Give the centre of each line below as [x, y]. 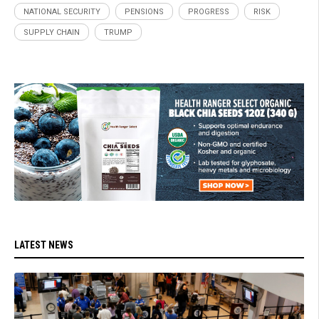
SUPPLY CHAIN [52, 32]
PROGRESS [209, 11]
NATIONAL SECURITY [62, 11]
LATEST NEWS [44, 245]
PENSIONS [144, 11]
